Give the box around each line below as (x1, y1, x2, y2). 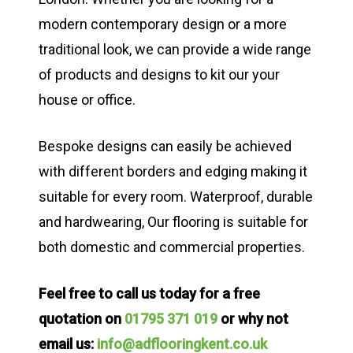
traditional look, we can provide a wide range (39, 41, 311, 58)
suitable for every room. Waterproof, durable (39, 188, 313, 206)
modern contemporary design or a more (39, 16, 287, 33)
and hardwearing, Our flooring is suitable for (39, 214, 308, 231)
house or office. (39, 91, 136, 109)
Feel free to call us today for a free (39, 285, 260, 303)
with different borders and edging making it (39, 163, 307, 180)
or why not (217, 310, 288, 328)
